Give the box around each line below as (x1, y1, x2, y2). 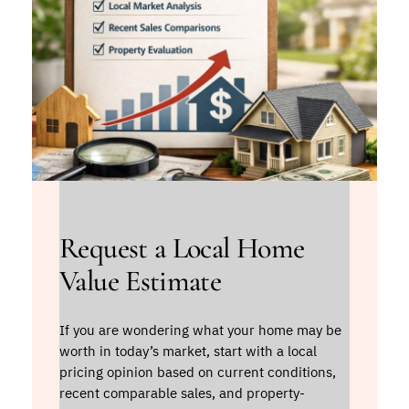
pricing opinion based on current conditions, (59, 363, 337, 382)
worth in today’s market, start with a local (59, 342, 318, 361)
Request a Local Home (59, 230, 305, 267)
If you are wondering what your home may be (59, 321, 342, 340)
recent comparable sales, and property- (59, 384, 306, 403)
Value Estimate (59, 263, 222, 299)
